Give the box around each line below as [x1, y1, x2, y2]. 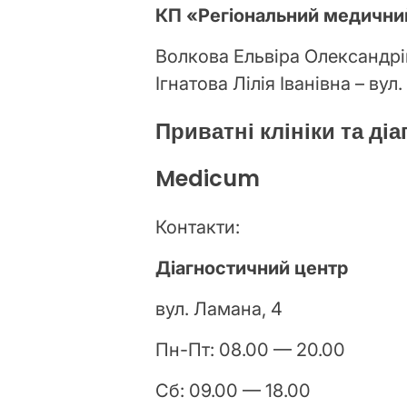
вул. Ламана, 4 [155, 298, 283, 321]
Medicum [155, 164, 261, 194]
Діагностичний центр [155, 257, 349, 280]
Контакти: [155, 216, 241, 239]
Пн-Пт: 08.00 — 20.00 [155, 339, 346, 362]
